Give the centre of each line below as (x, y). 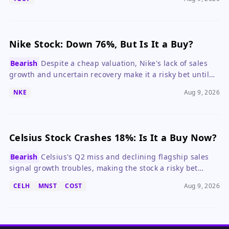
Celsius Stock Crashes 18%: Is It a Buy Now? (113, 138)
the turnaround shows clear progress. (78, 84)
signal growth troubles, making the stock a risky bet (104, 168)
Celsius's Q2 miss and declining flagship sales (125, 157)
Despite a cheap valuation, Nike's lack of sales (124, 63)
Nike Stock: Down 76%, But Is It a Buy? (101, 44)
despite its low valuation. (55, 178)
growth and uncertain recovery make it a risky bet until (109, 74)
